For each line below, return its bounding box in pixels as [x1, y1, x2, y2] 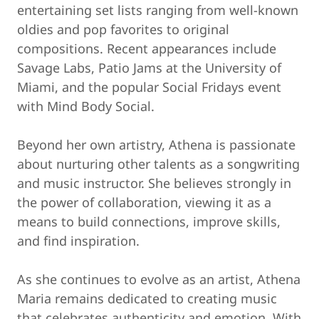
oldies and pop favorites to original [17, 21, 229, 38]
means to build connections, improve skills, [17, 213, 281, 230]
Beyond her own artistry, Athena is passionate [17, 136, 296, 153]
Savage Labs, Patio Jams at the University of [17, 59, 281, 76]
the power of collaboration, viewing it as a [17, 194, 271, 211]
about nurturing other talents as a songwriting [17, 155, 300, 172]
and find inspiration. [17, 232, 140, 249]
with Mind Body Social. [17, 98, 155, 115]
